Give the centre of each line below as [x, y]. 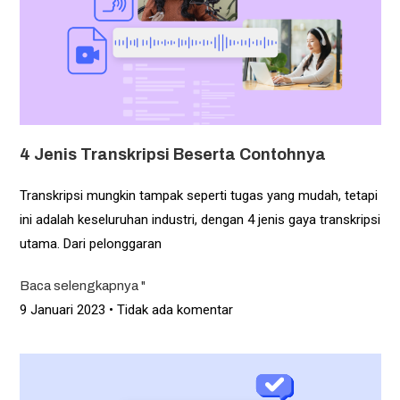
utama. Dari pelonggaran [90, 243]
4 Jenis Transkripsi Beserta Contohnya [172, 154]
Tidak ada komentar [173, 309]
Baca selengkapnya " [82, 285]
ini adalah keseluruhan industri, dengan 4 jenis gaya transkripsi [200, 219]
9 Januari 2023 [64, 309]
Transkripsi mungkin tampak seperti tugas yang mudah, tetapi [198, 195]
